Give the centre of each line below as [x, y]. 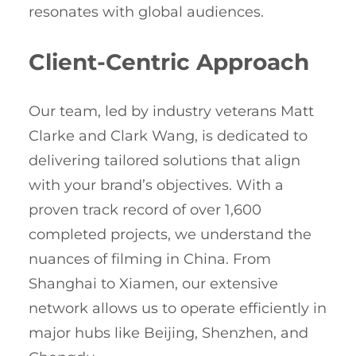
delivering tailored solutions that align [164, 161]
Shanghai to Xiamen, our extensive [153, 284]
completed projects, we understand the [170, 235]
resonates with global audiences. [146, 12]
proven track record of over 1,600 [145, 210]
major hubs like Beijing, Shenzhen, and [168, 333]
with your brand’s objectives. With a [156, 186]
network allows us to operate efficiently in [178, 309]
